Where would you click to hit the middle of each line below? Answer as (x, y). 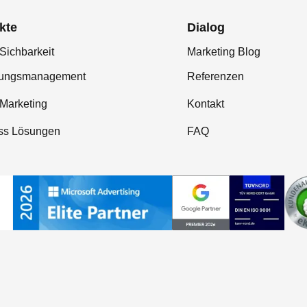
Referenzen (216, 77)
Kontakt (206, 104)
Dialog (206, 28)
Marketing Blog (224, 52)
